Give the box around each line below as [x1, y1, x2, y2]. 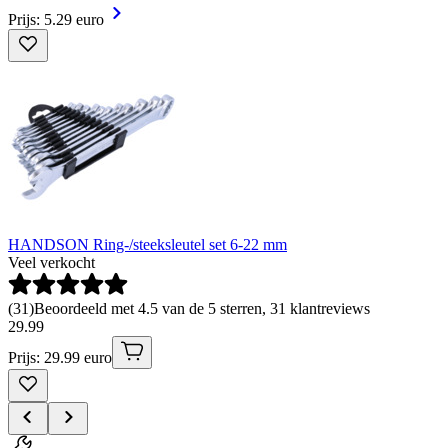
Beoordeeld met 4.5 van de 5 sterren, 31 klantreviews [34, 299, 370, 317]
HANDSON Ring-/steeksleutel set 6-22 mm [8, 235, 287, 253]
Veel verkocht [8, 253, 95, 271]
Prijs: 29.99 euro [8, 348, 112, 366]
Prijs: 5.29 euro [8, 10, 104, 28]
